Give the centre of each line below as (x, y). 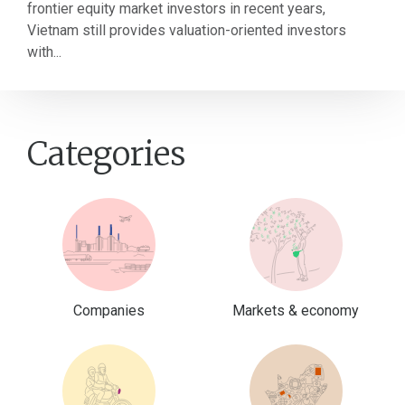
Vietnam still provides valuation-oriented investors (187, 30)
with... (44, 52)
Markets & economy (296, 311)
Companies (109, 311)
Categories (107, 154)
